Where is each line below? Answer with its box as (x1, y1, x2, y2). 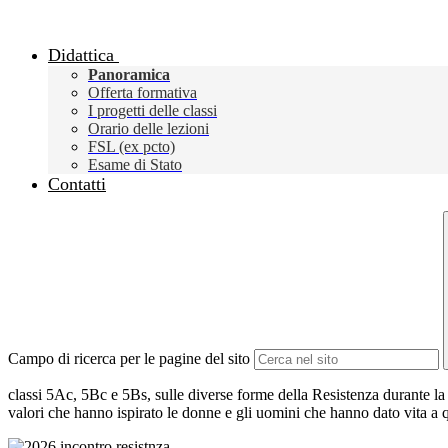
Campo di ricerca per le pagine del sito (8, 350, 250, 368)
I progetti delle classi (88, 102, 217, 120)
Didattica (48, 45, 114, 66)
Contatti (48, 174, 106, 195)
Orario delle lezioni (88, 120, 209, 138)
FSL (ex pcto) (88, 138, 175, 156)
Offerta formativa (88, 84, 197, 102)
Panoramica (88, 66, 170, 84)
